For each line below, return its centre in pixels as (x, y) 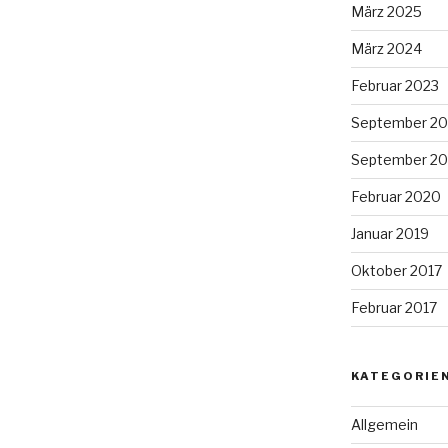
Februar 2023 (394, 86)
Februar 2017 (393, 308)
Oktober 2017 (396, 271)
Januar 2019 (389, 234)
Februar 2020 (395, 197)
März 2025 (386, 12)
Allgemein (384, 425)
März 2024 (386, 49)
